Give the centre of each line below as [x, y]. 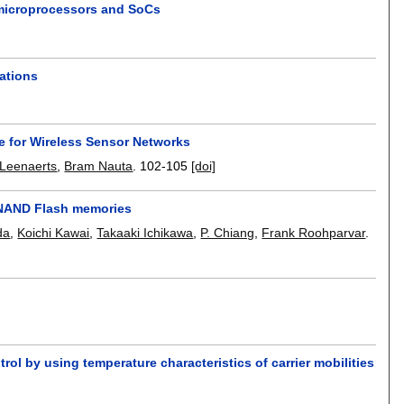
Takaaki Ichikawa [145, 232]
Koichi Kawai [54, 232]
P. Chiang [228, 232]
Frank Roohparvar [314, 232]
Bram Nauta [99, 166]
